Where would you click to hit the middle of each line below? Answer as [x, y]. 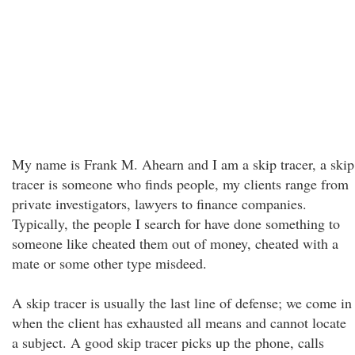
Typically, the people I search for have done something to [176, 223]
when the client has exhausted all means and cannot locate [179, 323]
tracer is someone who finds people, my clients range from [180, 184]
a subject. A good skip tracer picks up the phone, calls [168, 342]
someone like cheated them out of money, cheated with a [175, 243]
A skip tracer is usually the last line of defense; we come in [182, 303]
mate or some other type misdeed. [109, 263]
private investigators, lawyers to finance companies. [159, 204]
